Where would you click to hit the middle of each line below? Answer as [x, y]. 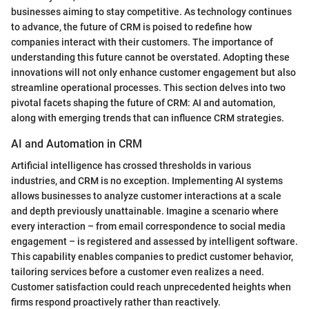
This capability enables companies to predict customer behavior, [152, 257]
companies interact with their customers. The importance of [142, 42]
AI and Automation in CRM [77, 143]
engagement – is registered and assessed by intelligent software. [154, 242]
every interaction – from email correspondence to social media [148, 227]
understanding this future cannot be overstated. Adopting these [150, 57]
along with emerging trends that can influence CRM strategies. [148, 118]
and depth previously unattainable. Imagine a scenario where [145, 211]
